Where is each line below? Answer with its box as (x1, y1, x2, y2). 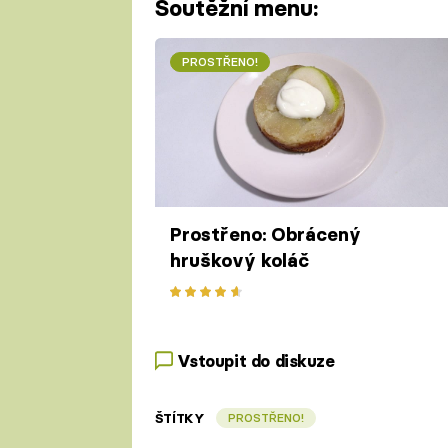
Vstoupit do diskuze (176, 350, 335, 371)
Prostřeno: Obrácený (169, 223, 361, 247)
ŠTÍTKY (154, 410, 205, 427)
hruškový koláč (169, 249, 309, 273)
